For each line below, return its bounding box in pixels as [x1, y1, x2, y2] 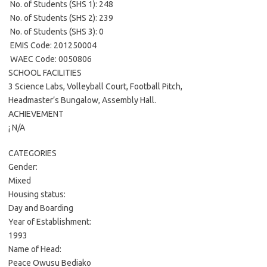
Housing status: [8, 190, 66, 199]
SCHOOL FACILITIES [8, 68, 82, 77]
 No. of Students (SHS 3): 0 [8, 27, 104, 36]
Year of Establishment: [8, 217, 91, 226]
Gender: [8, 162, 38, 172]
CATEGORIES [8, 148, 57, 158]
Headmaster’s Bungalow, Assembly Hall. [8, 95, 156, 105]
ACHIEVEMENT [8, 109, 64, 119]
